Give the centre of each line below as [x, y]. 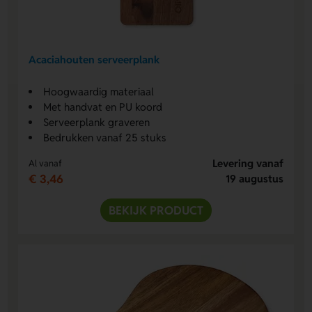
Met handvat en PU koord [103, 107]
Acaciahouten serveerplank [94, 60]
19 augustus [254, 178]
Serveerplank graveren [97, 122]
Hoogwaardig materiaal [99, 91]
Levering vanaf [248, 163]
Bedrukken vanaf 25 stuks [105, 137]
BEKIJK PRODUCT [156, 210]
